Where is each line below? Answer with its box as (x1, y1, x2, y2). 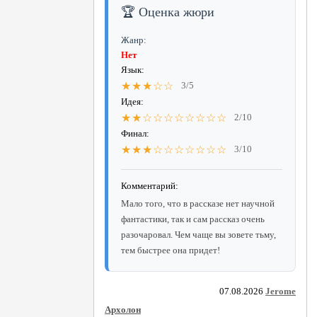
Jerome (265, 285, 296, 296)
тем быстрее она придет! (121, 244, 220, 255)
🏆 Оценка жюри (121, 4, 214, 19)
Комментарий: (121, 180, 178, 191)
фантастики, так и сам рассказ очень (121, 213, 265, 224)
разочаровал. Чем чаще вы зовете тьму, (121, 229, 276, 240)
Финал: (121, 127, 149, 139)
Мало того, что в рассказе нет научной (121, 197, 275, 209)
